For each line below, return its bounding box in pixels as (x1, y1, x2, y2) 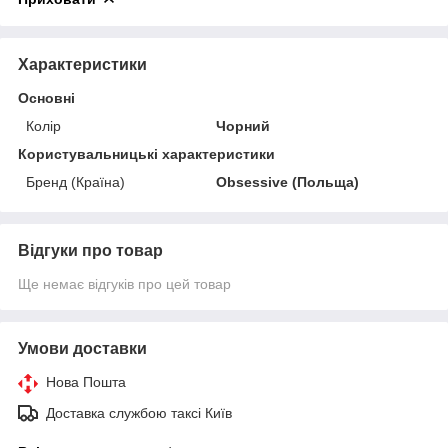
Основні (18, 89, 75, 106)
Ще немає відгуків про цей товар (18, 275, 231, 292)
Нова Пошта (46, 373, 126, 390)
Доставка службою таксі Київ (46, 404, 232, 421)
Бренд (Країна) (26, 173, 125, 190)
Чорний (216, 117, 271, 134)
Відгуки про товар (18, 241, 163, 259)
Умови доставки (18, 339, 147, 357)
